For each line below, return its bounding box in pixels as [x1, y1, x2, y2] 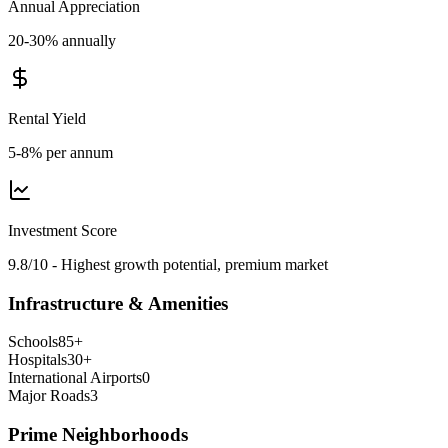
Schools [8, 333, 58, 351]
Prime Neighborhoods [8, 423, 188, 445]
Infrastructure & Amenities [8, 292, 228, 314]
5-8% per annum [8, 143, 113, 161]
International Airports [8, 369, 142, 387]
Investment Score [8, 221, 117, 239]
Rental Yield [8, 109, 86, 127]
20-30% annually [8, 31, 116, 49]
